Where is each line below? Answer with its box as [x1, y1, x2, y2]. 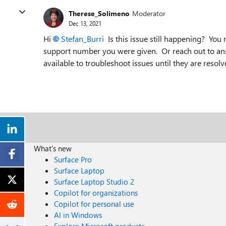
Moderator [132, 8, 165, 18]
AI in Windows [54, 210, 102, 220]
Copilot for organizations [54, 188, 138, 198]
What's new [34, 143, 72, 153]
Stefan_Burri [61, 33, 104, 44]
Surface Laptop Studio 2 [54, 177, 135, 187]
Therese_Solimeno [69, 8, 130, 18]
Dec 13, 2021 [69, 19, 101, 27]
